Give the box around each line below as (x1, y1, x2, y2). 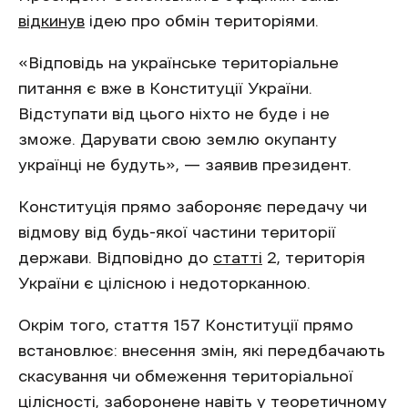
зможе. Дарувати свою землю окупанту (18, 130, 337, 148)
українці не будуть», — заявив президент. (18, 156, 352, 173)
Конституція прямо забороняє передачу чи (18, 198, 367, 215)
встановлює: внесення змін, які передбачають (18, 342, 385, 359)
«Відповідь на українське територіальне (18, 54, 339, 71)
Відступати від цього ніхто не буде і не (18, 105, 330, 122)
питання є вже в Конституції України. (18, 79, 312, 97)
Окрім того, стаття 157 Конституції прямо (18, 316, 353, 333)
